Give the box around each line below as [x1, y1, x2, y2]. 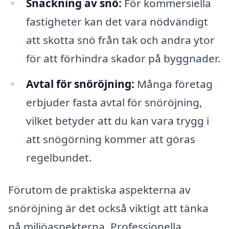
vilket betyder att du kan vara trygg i [26, 113, 209, 128]
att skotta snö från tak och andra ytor [26, 32, 215, 47]
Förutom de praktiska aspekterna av [8, 182, 191, 197]
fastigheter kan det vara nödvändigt [26, 14, 208, 29]
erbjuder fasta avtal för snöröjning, [26, 95, 202, 109]
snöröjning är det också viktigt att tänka [8, 201, 209, 216]
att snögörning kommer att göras [26, 131, 195, 146]
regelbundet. [26, 150, 92, 165]
